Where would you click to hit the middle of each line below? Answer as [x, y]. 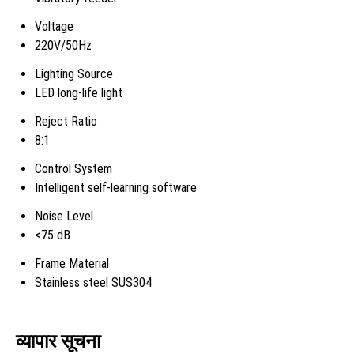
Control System [73, 168]
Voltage [54, 26]
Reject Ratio [66, 121]
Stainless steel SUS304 [93, 282]
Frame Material [72, 263]
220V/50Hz [63, 45]
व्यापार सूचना [58, 341]
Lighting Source [74, 73]
